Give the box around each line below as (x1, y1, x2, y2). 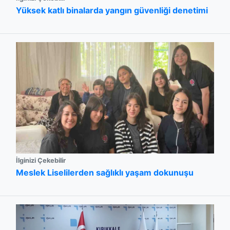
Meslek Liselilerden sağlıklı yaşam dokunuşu (16, 167, 194, 178)
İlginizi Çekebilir (16, 157, 66, 165)
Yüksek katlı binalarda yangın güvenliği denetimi (16, 5, 208, 16)
